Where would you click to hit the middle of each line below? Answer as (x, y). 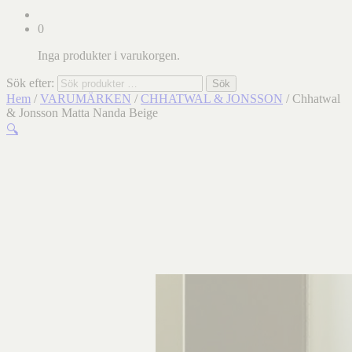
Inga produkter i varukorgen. (109, 55)
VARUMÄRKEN (86, 99)
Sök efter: (30, 83)
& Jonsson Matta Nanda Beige (82, 113)
